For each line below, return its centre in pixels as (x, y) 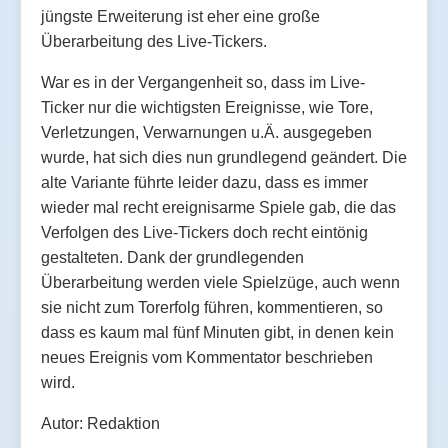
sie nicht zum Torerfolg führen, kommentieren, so (212, 307)
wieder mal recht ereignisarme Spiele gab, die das (218, 207)
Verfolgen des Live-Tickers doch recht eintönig (204, 232)
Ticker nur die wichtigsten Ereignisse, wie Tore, (207, 107)
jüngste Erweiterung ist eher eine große (180, 16)
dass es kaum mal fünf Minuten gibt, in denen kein (217, 332)
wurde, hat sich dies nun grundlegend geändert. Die (224, 157)
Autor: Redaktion (100, 423)
